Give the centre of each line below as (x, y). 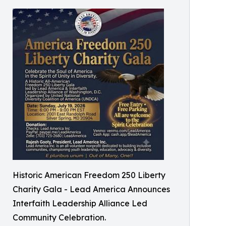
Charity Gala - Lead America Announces (91, 189)
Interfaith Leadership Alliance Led (80, 203)
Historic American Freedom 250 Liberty (89, 175)
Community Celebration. (59, 217)
